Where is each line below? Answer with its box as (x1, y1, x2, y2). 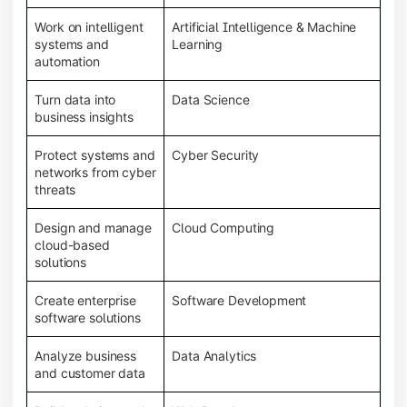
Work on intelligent (35, 18, 144, 35)
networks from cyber (35, 164, 156, 180)
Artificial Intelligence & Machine (172, 18, 357, 35)
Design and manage (35, 219, 152, 235)
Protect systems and (35, 146, 155, 163)
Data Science (172, 91, 250, 107)
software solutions (35, 309, 141, 325)
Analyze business (35, 347, 136, 363)
